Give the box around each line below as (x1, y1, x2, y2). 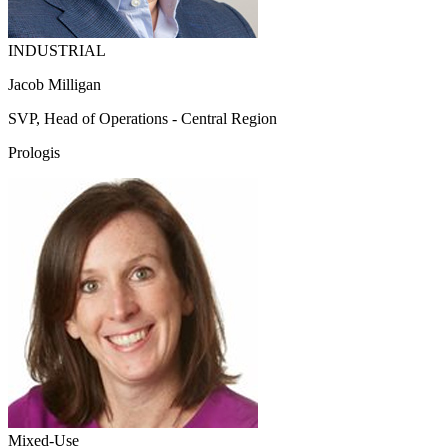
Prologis (8, 144, 60, 162)
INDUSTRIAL (8, 42, 106, 60)
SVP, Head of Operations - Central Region (8, 110, 277, 128)
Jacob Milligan (8, 76, 101, 94)
